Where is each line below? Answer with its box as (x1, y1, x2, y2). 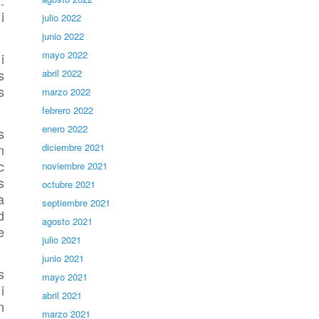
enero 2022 (42, 122, 88, 135)
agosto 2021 (42, 214, 93, 228)
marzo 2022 (42, 85, 91, 98)
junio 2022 (42, 29, 85, 43)
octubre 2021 (42, 177, 96, 191)
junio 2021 (42, 251, 85, 265)
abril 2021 (42, 288, 83, 302)
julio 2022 (42, 11, 82, 24)
